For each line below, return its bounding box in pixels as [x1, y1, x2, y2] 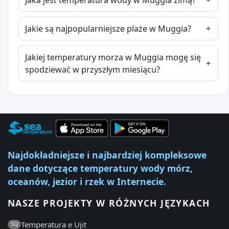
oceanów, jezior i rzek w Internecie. [8, 175, 166, 188]
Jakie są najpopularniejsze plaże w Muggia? [25, 23, 191, 35]
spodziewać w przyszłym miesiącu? [25, 64, 160, 76]
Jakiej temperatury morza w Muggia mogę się [25, 52, 201, 63]
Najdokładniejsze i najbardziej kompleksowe [8, 149, 207, 162]
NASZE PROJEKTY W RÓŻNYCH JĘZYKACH [8, 197, 210, 210]
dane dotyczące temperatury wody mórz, [8, 162, 193, 175]
